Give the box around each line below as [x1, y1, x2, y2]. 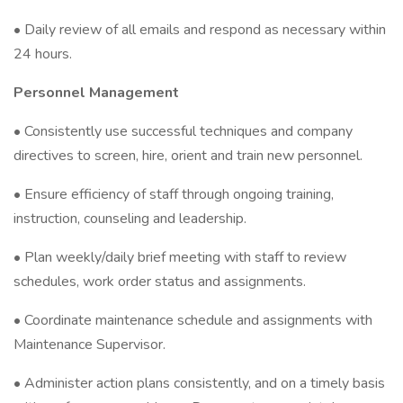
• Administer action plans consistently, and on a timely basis [13, 373, 385, 393]
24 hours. [13, 44, 72, 64]
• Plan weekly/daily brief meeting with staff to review [13, 247, 346, 267]
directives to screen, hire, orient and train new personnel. [13, 146, 363, 166]
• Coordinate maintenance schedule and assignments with [13, 310, 372, 330]
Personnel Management [13, 83, 179, 103]
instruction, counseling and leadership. [13, 209, 246, 228]
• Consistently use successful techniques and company [13, 121, 353, 141]
